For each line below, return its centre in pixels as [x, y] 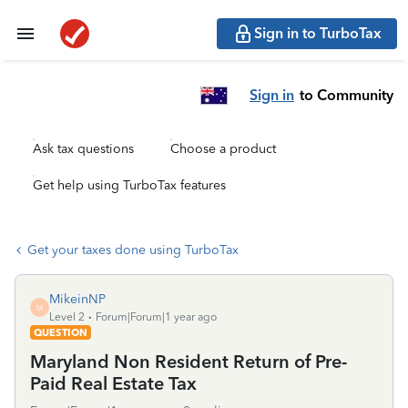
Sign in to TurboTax [318, 33]
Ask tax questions [83, 149]
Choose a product [223, 149]
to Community [347, 95]
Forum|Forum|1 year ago [156, 317]
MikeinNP [77, 299]
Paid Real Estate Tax [113, 383]
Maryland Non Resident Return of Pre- [189, 362]
